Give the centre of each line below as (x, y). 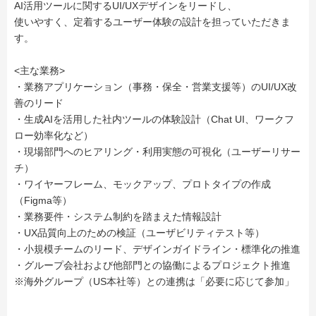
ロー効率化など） (54, 136)
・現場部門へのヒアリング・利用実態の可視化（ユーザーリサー (157, 152)
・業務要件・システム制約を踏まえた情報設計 (118, 217)
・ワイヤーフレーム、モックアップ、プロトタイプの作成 (142, 184)
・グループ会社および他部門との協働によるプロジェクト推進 (152, 266)
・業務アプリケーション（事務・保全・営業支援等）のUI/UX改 (156, 87)
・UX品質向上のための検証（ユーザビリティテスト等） (139, 233)
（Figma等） (43, 201)
